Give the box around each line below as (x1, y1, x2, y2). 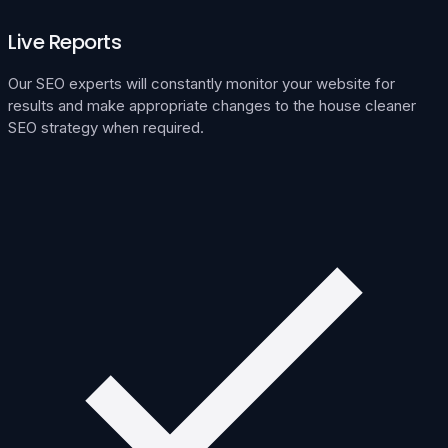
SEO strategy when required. (8, 117, 204, 137)
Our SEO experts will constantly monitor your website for (8, 73, 395, 93)
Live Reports (8, 27, 121, 56)
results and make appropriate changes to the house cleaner (8, 95, 416, 115)
